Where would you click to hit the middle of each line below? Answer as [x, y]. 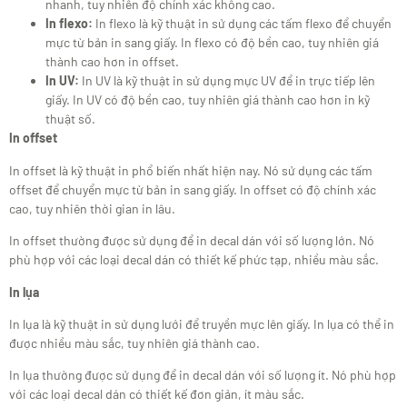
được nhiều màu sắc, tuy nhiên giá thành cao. [134, 342]
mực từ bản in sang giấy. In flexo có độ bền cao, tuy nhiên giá [212, 43]
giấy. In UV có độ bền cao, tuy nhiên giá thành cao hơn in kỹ [208, 100]
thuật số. [70, 119]
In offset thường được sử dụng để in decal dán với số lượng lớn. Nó [192, 241]
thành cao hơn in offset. [112, 62]
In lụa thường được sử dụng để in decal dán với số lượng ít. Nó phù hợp [203, 375]
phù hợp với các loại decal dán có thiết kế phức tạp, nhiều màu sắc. [194, 260]
